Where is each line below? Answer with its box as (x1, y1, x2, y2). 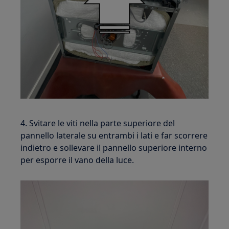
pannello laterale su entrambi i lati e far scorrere (20, 130, 208, 142)
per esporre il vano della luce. (20, 154, 134, 166)
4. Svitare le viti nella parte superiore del (20, 118, 175, 129)
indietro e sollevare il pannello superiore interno (20, 142, 208, 154)
